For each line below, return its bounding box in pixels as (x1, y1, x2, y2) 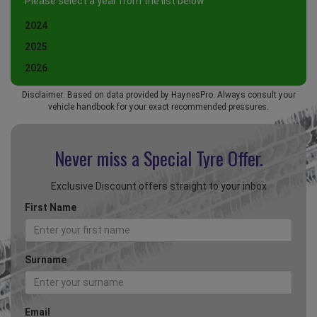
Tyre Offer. (195, 144, 263, 173)
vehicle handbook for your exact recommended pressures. (48, 102, 269, 113)
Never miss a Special (54, 144, 196, 173)
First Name (25, 202, 76, 214)
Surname (25, 254, 67, 266)
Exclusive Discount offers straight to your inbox (50, 180, 267, 192)
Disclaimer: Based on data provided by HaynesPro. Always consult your (21, 90, 296, 100)
